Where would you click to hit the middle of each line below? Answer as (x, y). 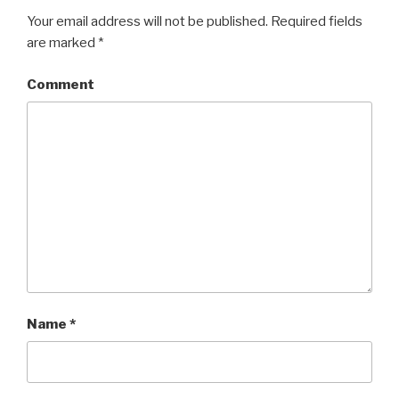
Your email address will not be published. (147, 22)
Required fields (315, 22)
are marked (62, 43)
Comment (61, 84)
